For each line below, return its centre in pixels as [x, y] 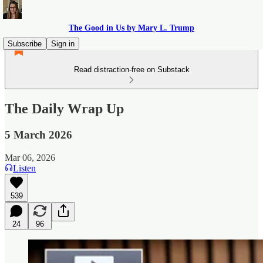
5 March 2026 [38, 134]
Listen [24, 168]
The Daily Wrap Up [64, 108]
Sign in [63, 44]
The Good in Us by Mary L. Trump [131, 28]
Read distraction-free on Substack [131, 70]
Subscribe [25, 44]
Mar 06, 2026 [30, 157]
